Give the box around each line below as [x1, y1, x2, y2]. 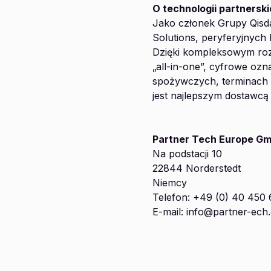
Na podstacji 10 [152, 148, 222, 160]
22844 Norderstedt [152, 162, 241, 174]
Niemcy [152, 177, 187, 189]
